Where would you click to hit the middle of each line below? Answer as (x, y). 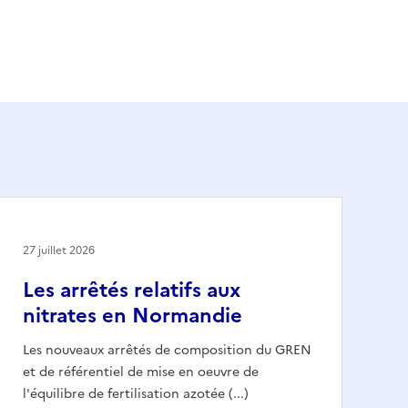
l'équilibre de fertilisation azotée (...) (136, 393)
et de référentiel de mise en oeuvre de (141, 372)
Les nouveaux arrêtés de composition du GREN (167, 350)
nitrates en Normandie (133, 315)
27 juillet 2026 (59, 250)
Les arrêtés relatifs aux (132, 290)
